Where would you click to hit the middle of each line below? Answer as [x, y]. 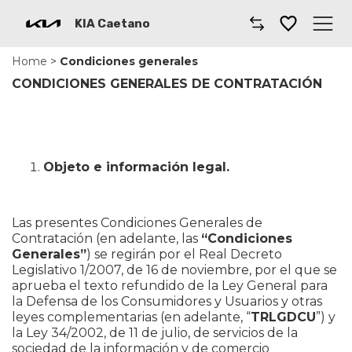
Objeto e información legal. [136, 167]
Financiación [176, 263]
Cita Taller [176, 224]
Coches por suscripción [176, 342]
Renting [176, 302]
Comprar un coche [176, 106]
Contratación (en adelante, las [106, 238]
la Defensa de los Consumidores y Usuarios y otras [167, 301]
